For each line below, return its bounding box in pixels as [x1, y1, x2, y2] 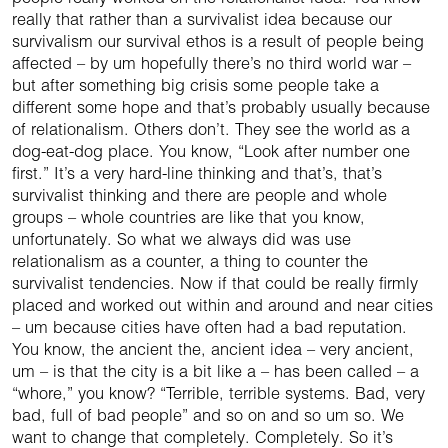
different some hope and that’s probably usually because [12, 97, 430, 118]
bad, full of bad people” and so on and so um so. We [12, 405, 404, 426]
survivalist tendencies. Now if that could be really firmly [12, 273, 418, 294]
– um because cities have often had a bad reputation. [12, 317, 407, 338]
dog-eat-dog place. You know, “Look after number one [12, 141, 410, 162]
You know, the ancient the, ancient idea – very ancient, [12, 339, 414, 360]
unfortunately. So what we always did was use [12, 229, 351, 250]
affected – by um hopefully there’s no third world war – [12, 53, 411, 74]
